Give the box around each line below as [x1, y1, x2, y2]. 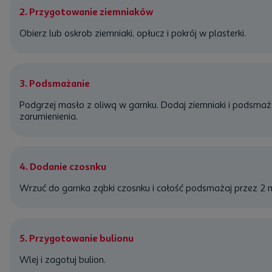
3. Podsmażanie [19, 78, 90, 89]
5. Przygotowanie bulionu [19, 233, 134, 244]
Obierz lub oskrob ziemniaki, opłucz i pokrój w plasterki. [19, 27, 246, 39]
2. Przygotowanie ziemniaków [19, 6, 153, 18]
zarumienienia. [19, 110, 78, 122]
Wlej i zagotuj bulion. [19, 254, 106, 265]
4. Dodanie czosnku [19, 161, 106, 172]
